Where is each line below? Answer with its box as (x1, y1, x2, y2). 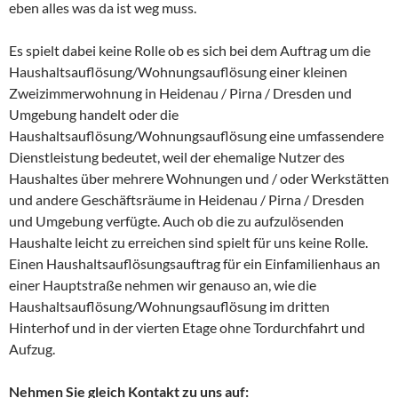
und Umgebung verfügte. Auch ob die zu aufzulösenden (9, 211, 344, 229)
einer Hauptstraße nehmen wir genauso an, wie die (9, 275, 316, 293)
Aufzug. (9, 339, 55, 357)
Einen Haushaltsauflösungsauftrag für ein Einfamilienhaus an (9, 254, 380, 272)
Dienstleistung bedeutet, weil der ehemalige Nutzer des (9, 147, 345, 165)
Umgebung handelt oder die (9, 105, 179, 123)
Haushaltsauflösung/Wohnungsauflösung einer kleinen (9, 62, 347, 80)
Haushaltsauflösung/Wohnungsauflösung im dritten (9, 297, 330, 314)
